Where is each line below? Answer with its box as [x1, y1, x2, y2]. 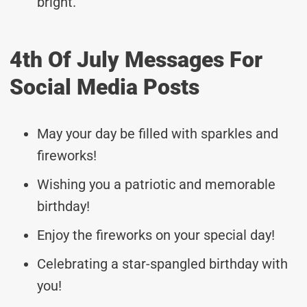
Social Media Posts [10, 73, 199, 100]
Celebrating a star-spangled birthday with [37, 255, 288, 272]
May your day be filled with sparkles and [37, 125, 278, 142]
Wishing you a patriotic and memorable [37, 175, 275, 193]
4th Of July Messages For [10, 46, 262, 73]
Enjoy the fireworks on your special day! [37, 226, 275, 243]
